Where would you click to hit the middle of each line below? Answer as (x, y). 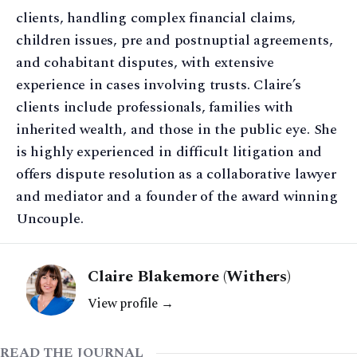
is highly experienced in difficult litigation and (169, 152)
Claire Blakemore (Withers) (189, 277)
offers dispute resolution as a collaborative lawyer (176, 174)
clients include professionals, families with (155, 107)
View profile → (131, 304)
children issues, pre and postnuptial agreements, (175, 40)
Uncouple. (50, 219)
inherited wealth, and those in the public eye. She (177, 129)
